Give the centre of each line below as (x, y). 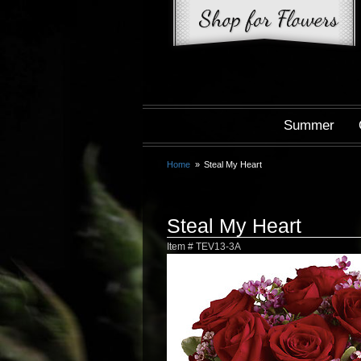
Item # (181, 246)
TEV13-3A (218, 246)
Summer (309, 125)
